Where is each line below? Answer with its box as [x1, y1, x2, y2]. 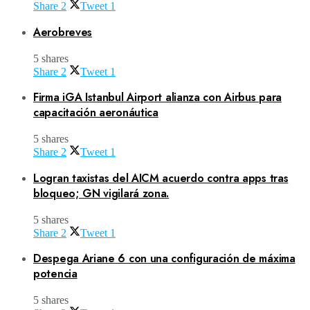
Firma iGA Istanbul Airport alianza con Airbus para [33, 89, 282, 106]
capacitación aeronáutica [33, 104, 158, 121]
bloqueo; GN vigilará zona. [33, 185, 170, 201]
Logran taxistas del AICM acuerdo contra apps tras [33, 170, 289, 186]
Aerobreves [33, 24, 92, 40]
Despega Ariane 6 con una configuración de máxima [33, 250, 295, 267]
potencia [33, 266, 77, 282]
